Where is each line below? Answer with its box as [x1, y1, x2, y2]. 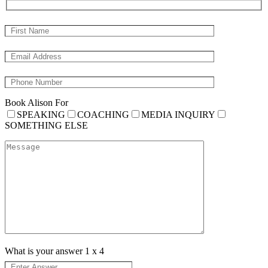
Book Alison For [5, 98, 68, 108]
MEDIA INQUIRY [141, 109, 215, 120]
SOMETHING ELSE [5, 120, 88, 131]
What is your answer [5, 246, 85, 257]
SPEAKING [17, 109, 65, 120]
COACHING [77, 109, 129, 120]
